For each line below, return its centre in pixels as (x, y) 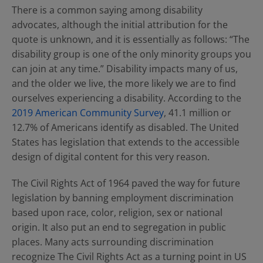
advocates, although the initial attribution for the (120, 25)
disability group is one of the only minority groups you (131, 54)
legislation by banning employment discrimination (123, 198)
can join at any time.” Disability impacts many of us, (125, 69)
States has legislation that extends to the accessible (126, 142)
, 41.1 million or (198, 113)
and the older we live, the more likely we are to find (124, 83)
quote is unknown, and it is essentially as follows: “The (131, 39)
